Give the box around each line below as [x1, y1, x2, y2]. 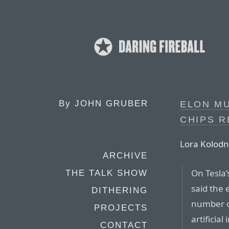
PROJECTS [94, 203, 148, 213]
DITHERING [91, 186, 148, 195]
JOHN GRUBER [75, 99, 148, 108]
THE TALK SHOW [65, 168, 148, 178]
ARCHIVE [103, 151, 148, 161]
